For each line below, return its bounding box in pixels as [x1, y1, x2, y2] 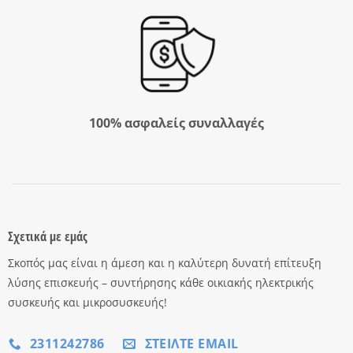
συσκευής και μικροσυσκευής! [7, 295, 167, 310]
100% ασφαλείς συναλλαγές [89, 113, 264, 132]
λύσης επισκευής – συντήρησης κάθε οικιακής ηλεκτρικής [7, 275, 314, 291]
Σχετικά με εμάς [7, 228, 87, 246]
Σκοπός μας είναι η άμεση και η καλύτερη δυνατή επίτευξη [7, 255, 321, 271]
